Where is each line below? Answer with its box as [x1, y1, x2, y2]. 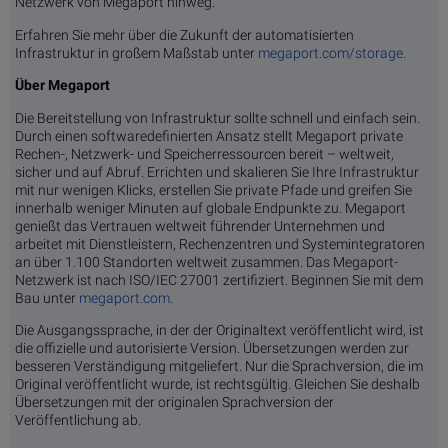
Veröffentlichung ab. [15, 412, 141, 429]
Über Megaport [15, 77, 110, 94]
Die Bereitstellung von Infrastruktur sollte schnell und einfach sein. [15, 109, 420, 126]
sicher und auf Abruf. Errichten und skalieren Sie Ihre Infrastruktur [15, 163, 419, 180]
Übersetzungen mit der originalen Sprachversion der [15, 394, 334, 411]
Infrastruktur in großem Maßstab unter [15, 44, 258, 61]
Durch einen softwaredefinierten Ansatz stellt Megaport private [15, 127, 403, 144]
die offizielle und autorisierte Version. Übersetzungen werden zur [15, 340, 409, 357]
